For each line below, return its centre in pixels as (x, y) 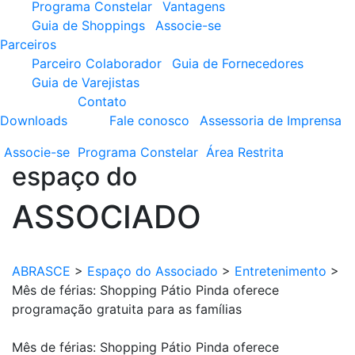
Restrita (261, 152)
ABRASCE (41, 271)
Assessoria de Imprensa (271, 120)
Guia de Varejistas (86, 82)
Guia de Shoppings (88, 25)
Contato (102, 101)
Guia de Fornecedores (238, 63)
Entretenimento (281, 271)
